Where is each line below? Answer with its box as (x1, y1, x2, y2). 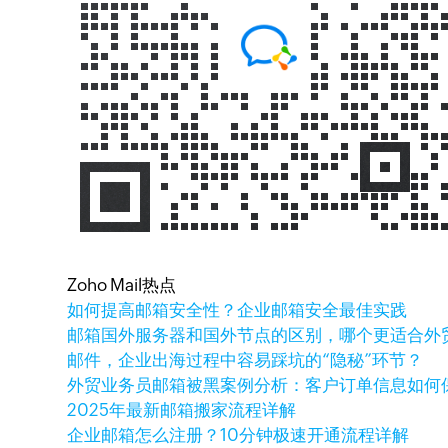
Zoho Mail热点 (67, 275, 177, 295)
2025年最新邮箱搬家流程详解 (67, 400, 297, 420)
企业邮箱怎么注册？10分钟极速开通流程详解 (67, 425, 410, 445)
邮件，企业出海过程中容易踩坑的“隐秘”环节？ (67, 350, 424, 370)
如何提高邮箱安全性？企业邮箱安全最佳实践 (67, 300, 408, 320)
